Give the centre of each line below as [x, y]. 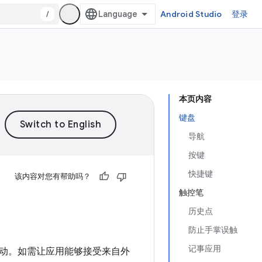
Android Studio [191, 14]
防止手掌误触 [213, 230]
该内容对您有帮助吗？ [53, 176]
